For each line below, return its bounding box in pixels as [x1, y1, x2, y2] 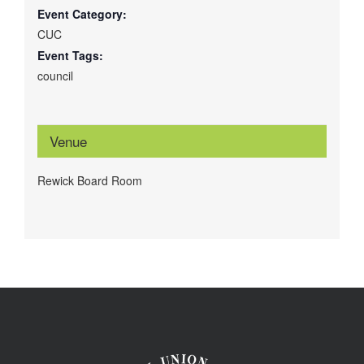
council [37, 67, 73, 84]
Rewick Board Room [37, 172, 142, 189]
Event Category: [37, 6, 127, 23]
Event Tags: [37, 47, 103, 64]
